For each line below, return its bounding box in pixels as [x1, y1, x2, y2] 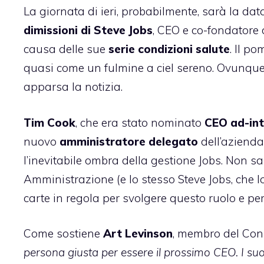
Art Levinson [103, 226, 173, 241]
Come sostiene [24, 226, 103, 241]
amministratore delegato [60, 134, 198, 148]
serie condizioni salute [108, 42, 230, 57]
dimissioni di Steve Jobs [24, 23, 153, 38]
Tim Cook [24, 115, 75, 130]
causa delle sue [24, 42, 108, 57]
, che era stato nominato [75, 115, 204, 130]
